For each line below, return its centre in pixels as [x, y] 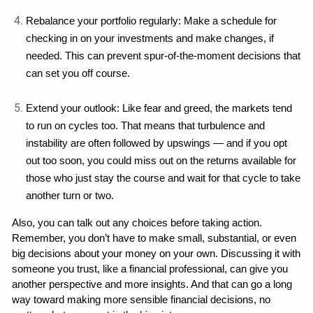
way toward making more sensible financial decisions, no [141, 299]
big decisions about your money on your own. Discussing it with [156, 253]
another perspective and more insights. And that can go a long [152, 284]
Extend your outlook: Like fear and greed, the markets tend [159, 108]
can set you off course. [78, 73]
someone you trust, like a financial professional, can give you [150, 269]
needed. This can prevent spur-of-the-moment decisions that [163, 56]
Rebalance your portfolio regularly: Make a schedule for [152, 21]
